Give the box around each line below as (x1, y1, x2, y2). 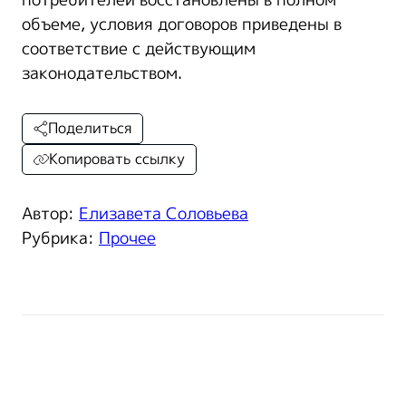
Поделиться (48, 118, 131, 140)
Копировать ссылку (49, 149, 185, 170)
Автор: (22, 202, 79, 227)
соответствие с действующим (22, 37, 256, 62)
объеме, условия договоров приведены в (22, 13, 342, 37)
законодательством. (22, 62, 182, 86)
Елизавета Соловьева (79, 202, 248, 227)
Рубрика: (22, 227, 99, 251)
